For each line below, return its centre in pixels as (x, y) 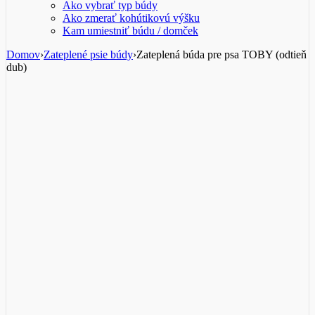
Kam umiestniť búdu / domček (130, 30)
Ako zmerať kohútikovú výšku (131, 18)
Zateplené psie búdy (88, 54)
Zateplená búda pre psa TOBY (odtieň (221, 54)
